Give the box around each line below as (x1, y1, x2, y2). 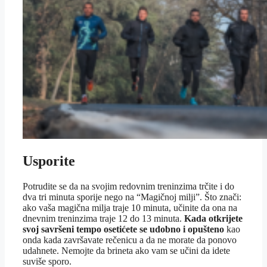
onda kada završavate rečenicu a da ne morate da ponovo (23, 234, 237, 245)
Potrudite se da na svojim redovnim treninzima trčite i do (23, 181, 234, 191)
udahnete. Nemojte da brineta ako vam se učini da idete (23, 245, 230, 256)
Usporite (23, 153, 75, 169)
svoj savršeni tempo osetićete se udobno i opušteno (23, 223, 224, 234)
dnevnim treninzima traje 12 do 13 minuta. (23, 213, 184, 223)
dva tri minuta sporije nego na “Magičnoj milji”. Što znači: (23, 191, 241, 202)
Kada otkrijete (184, 213, 243, 223)
